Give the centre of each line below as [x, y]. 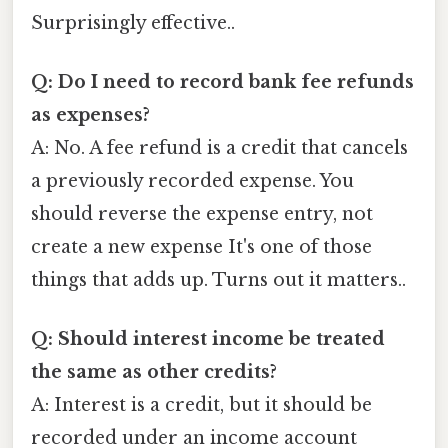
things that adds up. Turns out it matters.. [218, 279]
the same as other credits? [154, 372]
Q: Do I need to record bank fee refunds [222, 81]
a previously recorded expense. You [192, 180]
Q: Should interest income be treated [208, 339]
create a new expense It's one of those [201, 246]
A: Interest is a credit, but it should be [201, 405]
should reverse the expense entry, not [202, 213]
